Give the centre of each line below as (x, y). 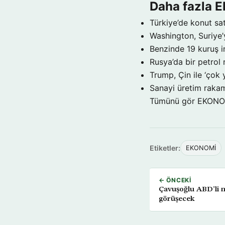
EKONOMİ (201, 148)
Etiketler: (165, 148)
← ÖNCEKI (175, 180)
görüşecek (177, 199)
